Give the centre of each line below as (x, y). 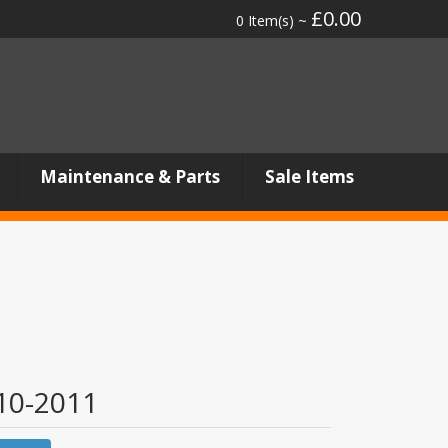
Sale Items (309, 176)
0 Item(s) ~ (273, 20)
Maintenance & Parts (129, 176)
